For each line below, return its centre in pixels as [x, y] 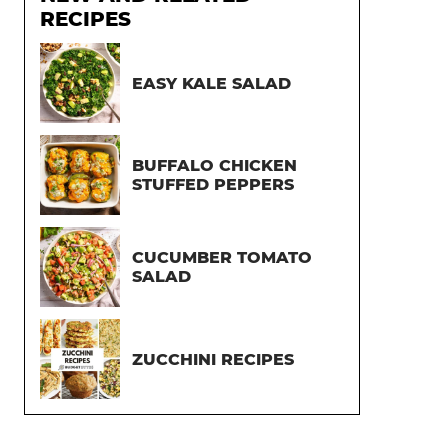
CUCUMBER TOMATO [222, 257]
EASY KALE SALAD [211, 83]
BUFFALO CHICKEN [214, 165]
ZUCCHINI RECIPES [213, 359]
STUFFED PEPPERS [213, 184]
